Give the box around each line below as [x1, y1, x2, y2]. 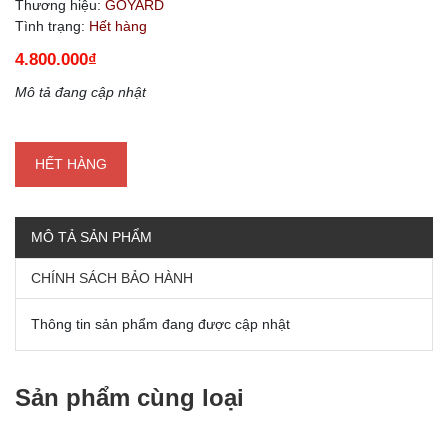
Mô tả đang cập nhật [15, 83, 146, 100]
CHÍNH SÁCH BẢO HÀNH [31, 269, 193, 286]
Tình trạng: [15, 17, 85, 34]
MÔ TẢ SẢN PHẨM [31, 228, 152, 245]
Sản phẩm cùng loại [15, 383, 244, 411]
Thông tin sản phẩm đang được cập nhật [31, 315, 290, 332]
